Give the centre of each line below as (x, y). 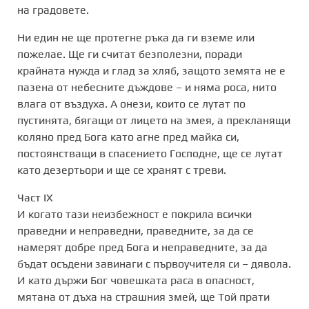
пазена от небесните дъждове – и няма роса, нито (147, 87)
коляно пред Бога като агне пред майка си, (128, 137)
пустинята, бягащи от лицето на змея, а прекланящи (154, 120)
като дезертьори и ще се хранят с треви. (122, 170)
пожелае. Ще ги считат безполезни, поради (130, 54)
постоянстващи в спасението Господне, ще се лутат (150, 153)
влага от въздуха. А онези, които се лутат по (131, 103)
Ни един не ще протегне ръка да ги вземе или (136, 37)
